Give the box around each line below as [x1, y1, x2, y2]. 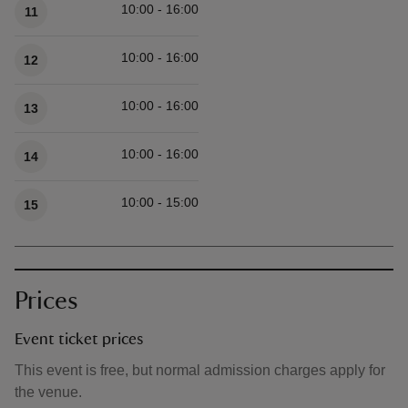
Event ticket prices [15, 331, 143, 348]
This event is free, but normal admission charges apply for [15, 362, 385, 378]
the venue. [15, 384, 82, 400]
